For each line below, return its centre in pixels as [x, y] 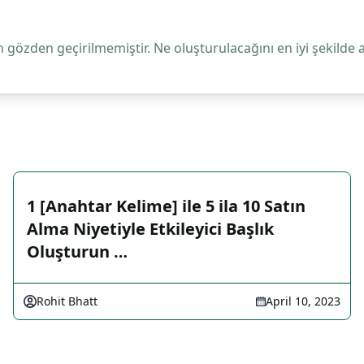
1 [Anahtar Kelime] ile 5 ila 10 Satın [166, 206]
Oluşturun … [77, 251]
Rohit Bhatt [67, 301]
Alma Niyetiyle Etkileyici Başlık [150, 229]
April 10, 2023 [303, 301]
